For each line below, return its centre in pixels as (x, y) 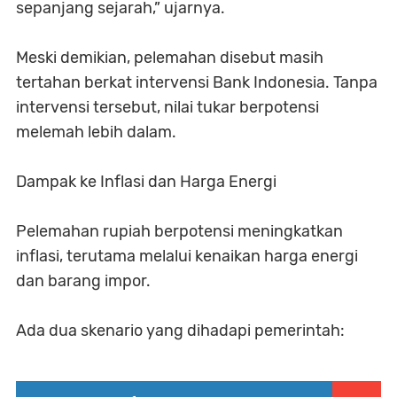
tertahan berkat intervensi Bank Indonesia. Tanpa (197, 83)
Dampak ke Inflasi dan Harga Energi (146, 182)
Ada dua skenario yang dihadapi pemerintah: (180, 331)
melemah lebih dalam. (96, 132)
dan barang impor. (83, 281)
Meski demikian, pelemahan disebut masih (170, 58)
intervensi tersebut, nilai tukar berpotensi (167, 108)
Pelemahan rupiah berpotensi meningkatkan (179, 232)
